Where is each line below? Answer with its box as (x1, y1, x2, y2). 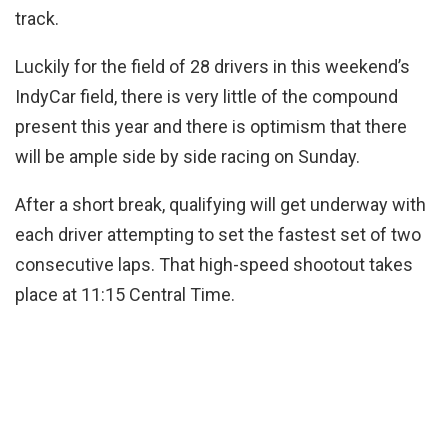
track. (15, 8, 59, 30)
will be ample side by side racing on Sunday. (15, 146, 360, 168)
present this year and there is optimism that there (15, 116, 407, 138)
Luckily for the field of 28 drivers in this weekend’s (15, 56, 410, 78)
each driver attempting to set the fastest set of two (15, 224, 421, 246)
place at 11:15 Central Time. (15, 284, 235, 306)
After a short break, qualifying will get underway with (15, 194, 426, 216)
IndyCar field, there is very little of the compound (15, 86, 398, 108)
